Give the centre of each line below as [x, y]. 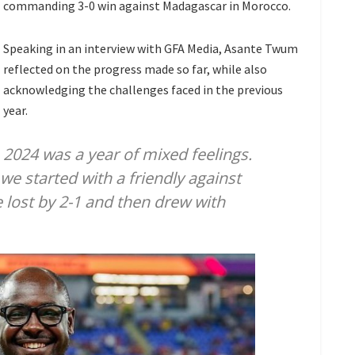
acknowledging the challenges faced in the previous [143, 90]
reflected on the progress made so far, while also [135, 69]
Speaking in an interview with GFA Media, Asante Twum [151, 49]
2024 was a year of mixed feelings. [128, 155]
